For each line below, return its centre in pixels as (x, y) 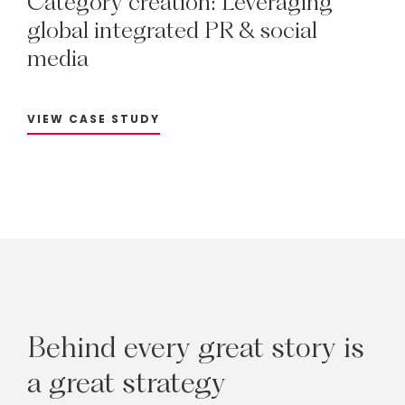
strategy (174, 382)
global (58, 30)
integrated (146, 30)
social (289, 30)
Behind (72, 347)
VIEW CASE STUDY (94, 119)
